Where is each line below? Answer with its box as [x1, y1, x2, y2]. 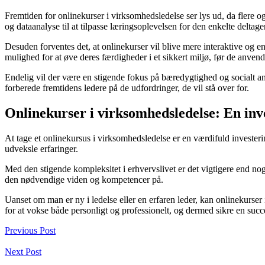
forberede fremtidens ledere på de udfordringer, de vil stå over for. [5, 82, 249, 93]
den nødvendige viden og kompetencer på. [5, 174, 163, 185]
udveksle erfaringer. [5, 143, 78, 154]
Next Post [5, 246, 41, 257]
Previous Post [5, 225, 56, 235]
